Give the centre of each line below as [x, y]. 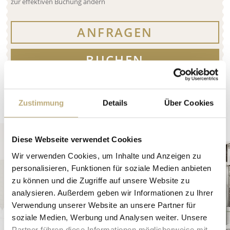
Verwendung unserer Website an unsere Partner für [104, 205]
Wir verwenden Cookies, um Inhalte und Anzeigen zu [107, 156]
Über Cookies [189, 103]
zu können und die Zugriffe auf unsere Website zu [101, 180]
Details [115, 103]
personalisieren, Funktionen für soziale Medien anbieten [112, 168]
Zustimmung [41, 103]
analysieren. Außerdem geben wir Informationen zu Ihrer [112, 193]
